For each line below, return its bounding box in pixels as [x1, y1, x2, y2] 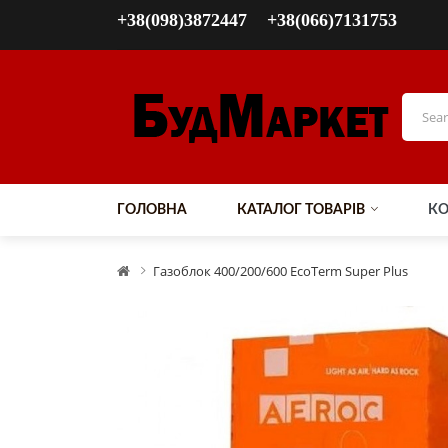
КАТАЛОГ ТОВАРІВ [237, 203, 365, 217]
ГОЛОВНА [117, 203, 187, 217]
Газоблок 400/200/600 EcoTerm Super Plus [153, 262, 408, 280]
